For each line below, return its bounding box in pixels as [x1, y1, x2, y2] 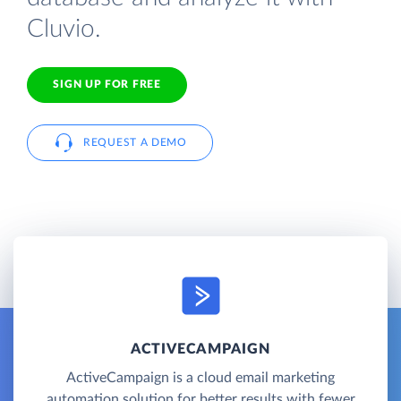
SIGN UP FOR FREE [53, 79, 161, 90]
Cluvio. [27, 15, 101, 42]
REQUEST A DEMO [83, 136, 187, 148]
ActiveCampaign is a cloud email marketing [66, 370, 335, 385]
